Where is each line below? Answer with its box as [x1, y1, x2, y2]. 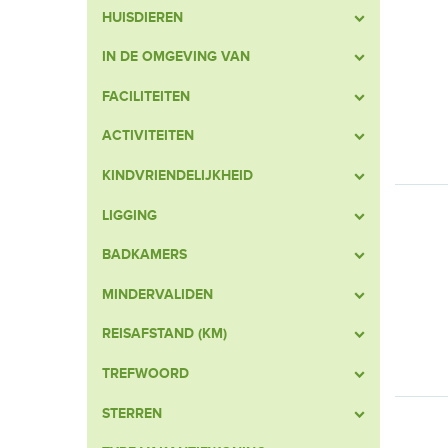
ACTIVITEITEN [102, 127, 194, 145]
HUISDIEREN [102, 8, 183, 26]
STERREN [102, 404, 162, 422]
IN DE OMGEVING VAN [102, 48, 250, 66]
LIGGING [102, 206, 157, 224]
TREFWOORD [102, 364, 189, 382]
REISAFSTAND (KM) [102, 325, 227, 343]
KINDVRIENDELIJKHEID [102, 166, 253, 184]
